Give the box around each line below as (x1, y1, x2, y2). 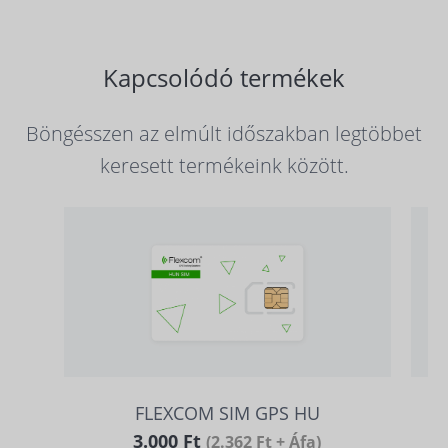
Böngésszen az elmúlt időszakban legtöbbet (26, 119, 422, 147)
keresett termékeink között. (99, 151, 349, 179)
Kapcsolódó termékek (103, 60, 345, 94)
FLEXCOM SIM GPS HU (134, 400, 320, 425)
